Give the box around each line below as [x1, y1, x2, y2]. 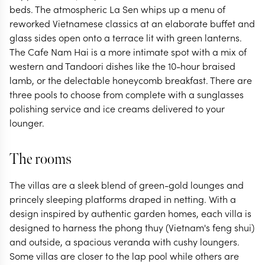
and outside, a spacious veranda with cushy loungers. [9, 235, 240, 248]
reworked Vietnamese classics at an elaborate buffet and [9, 17, 255, 30]
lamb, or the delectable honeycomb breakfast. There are [9, 73, 252, 86]
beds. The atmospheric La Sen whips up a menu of [9, 2, 225, 15]
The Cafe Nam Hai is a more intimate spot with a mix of [9, 45, 247, 58]
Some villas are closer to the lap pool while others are [9, 249, 239, 262]
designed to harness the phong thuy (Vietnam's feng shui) [9, 221, 254, 234]
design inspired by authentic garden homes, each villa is [9, 206, 251, 219]
